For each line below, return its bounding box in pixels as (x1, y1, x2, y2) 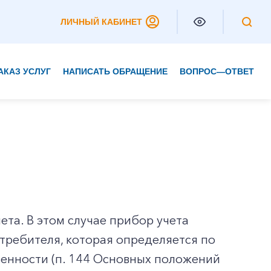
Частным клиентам (11, 90, 105, 102)
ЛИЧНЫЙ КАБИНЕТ (60, 17, 142, 27)
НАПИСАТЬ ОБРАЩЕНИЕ (63, 67, 168, 76)
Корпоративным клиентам (11, 114, 143, 126)
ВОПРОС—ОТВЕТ (180, 67, 254, 76)
